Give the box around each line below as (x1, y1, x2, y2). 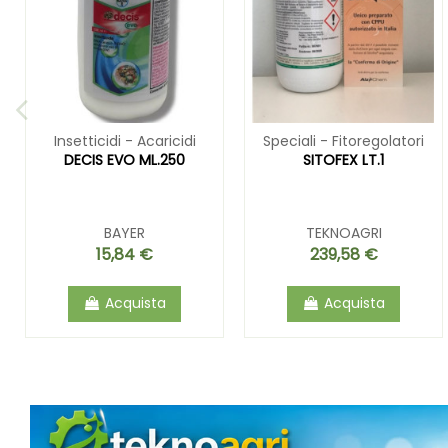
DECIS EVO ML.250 (64, 149, 185, 170)
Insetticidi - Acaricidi (53, 131, 196, 152)
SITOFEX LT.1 (303, 149, 384, 170)
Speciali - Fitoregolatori (263, 131, 424, 152)
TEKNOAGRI (305, 222, 382, 243)
